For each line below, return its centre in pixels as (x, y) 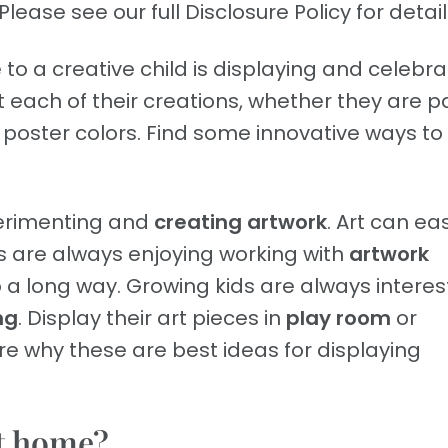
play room (338, 318)
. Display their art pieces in (152, 318)
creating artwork (240, 222)
